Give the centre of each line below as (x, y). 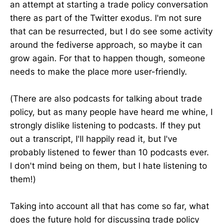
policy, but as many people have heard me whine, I (111, 112)
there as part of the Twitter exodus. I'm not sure (106, 18)
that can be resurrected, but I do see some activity (111, 31)
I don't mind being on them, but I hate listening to (109, 166)
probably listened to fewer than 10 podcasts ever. (110, 153)
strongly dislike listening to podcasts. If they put (105, 126)
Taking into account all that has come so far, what (110, 206)
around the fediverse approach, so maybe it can (106, 45)
